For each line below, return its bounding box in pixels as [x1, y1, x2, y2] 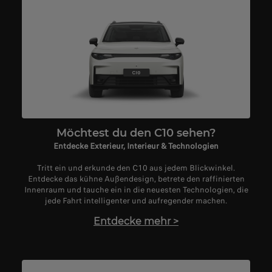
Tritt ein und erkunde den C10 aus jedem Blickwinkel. [37, 162, 235, 174]
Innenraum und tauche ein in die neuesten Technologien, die [24, 184, 248, 196]
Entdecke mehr [93, 215, 171, 227]
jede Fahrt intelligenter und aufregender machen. [45, 195, 227, 207]
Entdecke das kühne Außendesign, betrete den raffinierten [27, 173, 245, 185]
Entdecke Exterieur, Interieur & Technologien [53, 140, 219, 152]
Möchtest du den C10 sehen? [56, 126, 216, 140]
